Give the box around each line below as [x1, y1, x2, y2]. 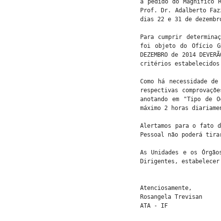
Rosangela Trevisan [140, 193, 202, 200]
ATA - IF [140, 202, 168, 209]
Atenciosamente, [140, 184, 192, 191]
